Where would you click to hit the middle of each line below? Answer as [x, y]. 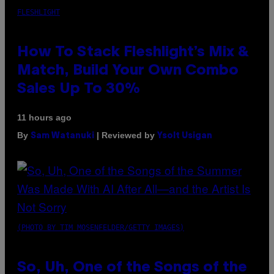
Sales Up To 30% [79, 90]
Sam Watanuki [62, 136]
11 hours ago [44, 118]
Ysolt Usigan [185, 136]
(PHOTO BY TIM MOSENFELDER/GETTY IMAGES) [101, 228]
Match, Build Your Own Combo [128, 71]
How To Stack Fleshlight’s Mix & [133, 53]
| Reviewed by [126, 135]
